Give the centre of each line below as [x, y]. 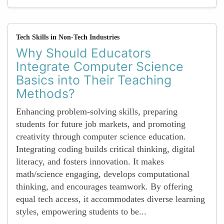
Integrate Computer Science [100, 66]
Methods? [45, 93]
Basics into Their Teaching [94, 80]
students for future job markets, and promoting [101, 124]
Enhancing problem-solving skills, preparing [97, 111]
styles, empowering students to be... [81, 211]
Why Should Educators [83, 53]
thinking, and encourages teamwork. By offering [104, 186]
